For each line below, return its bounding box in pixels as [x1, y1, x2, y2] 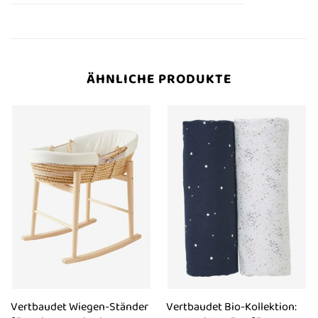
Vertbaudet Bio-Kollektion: [165, 297, 297, 316]
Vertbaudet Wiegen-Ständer [10, 297, 148, 316]
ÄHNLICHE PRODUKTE [87, 68, 231, 90]
